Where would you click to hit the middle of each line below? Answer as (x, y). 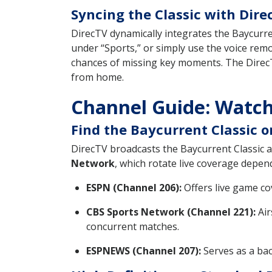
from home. (97, 77)
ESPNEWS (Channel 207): (144, 250)
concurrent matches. (133, 226)
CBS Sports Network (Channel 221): (171, 212)
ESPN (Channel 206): (134, 187)
